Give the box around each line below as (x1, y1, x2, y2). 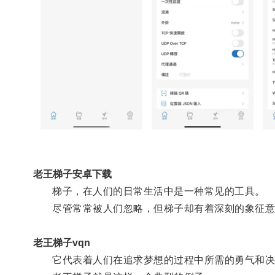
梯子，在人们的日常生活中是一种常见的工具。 (33, 185, 265, 196)
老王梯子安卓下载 (33, 168, 112, 179)
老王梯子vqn (33, 237, 90, 248)
